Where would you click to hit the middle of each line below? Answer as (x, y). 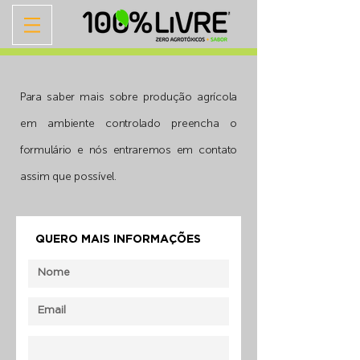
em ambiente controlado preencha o (129, 123)
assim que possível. (68, 176)
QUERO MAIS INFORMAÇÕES (118, 238)
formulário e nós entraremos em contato (129, 150)
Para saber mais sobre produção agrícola (129, 97)
